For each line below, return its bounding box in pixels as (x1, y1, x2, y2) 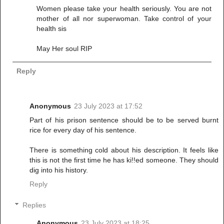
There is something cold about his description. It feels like (29, 146, 218, 154)
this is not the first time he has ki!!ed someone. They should (29, 156, 218, 164)
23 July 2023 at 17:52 (74, 102, 142, 110)
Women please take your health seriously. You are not (36, 4, 211, 13)
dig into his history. (29, 166, 88, 174)
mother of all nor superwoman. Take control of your (36, 14, 211, 23)
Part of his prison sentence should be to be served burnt (29, 116, 218, 124)
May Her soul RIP (36, 44, 92, 53)
